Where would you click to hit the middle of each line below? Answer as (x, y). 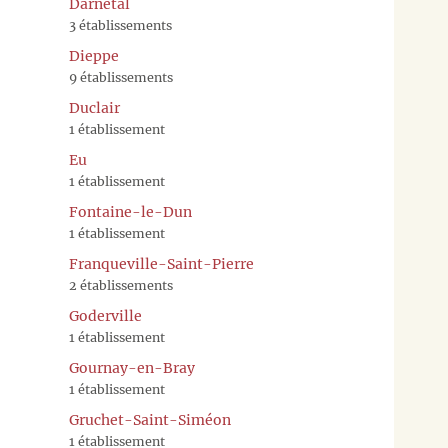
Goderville (105, 316)
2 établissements (121, 286)
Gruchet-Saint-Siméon (150, 420)
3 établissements (120, 26)
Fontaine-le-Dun (130, 212)
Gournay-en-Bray (132, 368)
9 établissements (121, 78)
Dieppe (94, 56)
